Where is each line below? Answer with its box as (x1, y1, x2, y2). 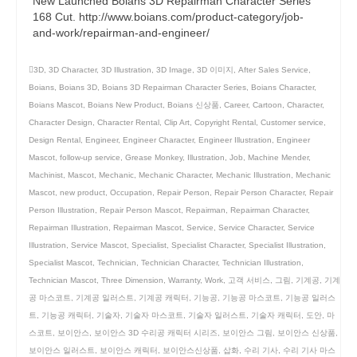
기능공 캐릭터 (41, 311, 92, 320)
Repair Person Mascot (100, 206, 181, 214)
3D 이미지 (197, 65, 233, 74)
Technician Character (141, 258, 218, 267)
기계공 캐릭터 (139, 293, 189, 302)
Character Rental (97, 118, 159, 127)
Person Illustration (29, 206, 95, 214)
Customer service (261, 118, 324, 127)
